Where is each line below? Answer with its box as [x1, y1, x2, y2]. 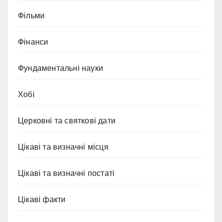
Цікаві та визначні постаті [18, 169, 115, 177]
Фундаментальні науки [18, 64, 103, 72]
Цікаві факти [18, 195, 66, 204]
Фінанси [18, 38, 49, 46]
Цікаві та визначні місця [18, 143, 109, 151]
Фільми [18, 11, 45, 20]
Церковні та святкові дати [18, 116, 115, 125]
